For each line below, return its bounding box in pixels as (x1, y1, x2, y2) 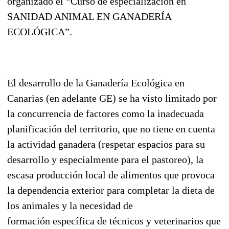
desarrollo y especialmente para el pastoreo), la (7, 153, 203, 165)
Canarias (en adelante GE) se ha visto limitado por (7, 92, 217, 104)
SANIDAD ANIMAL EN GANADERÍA (7, 10, 171, 22)
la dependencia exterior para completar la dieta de (7, 184, 215, 196)
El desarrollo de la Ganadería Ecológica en (7, 77, 185, 88)
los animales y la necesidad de (7, 199, 133, 211)
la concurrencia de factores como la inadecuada (7, 107, 204, 119)
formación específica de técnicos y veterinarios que (7, 215, 221, 226)
